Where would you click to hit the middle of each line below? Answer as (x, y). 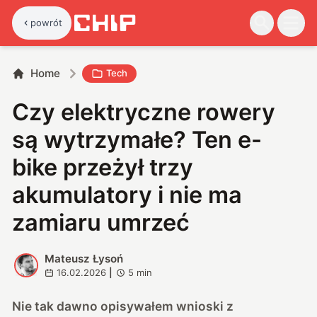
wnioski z (205, 306)
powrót (47, 22)
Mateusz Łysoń (83, 258)
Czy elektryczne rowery (144, 112)
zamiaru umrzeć (101, 222)
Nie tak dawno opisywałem (94, 306)
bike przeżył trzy (103, 167)
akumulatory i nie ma (127, 195)
